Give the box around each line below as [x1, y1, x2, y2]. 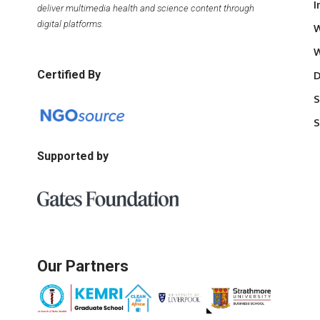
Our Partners [37, 256, 129, 275]
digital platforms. [37, 18, 106, 29]
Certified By [37, 67, 101, 81]
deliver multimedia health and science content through [37, 2, 254, 14]
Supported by [37, 149, 109, 163]
